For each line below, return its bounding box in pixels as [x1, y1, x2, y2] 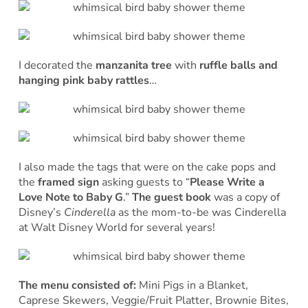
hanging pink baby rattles [18, 72, 149, 88]
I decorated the [18, 57, 96, 73]
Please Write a [189, 174, 265, 190]
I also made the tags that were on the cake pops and [18, 159, 276, 175]
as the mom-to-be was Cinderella [115, 204, 286, 220]
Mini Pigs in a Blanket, [138, 277, 248, 293]
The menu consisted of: [18, 277, 139, 293]
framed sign [37, 174, 99, 190]
